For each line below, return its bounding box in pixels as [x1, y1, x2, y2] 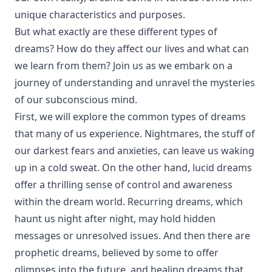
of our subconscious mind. [15, 93, 137, 106]
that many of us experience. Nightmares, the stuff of [15, 127, 255, 140]
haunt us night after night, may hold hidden [15, 212, 216, 225]
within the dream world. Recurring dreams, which [15, 195, 243, 208]
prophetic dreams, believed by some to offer [15, 246, 219, 259]
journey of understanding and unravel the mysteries [15, 76, 255, 89]
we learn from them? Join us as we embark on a [15, 59, 233, 72]
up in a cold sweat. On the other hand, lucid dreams [15, 161, 252, 174]
